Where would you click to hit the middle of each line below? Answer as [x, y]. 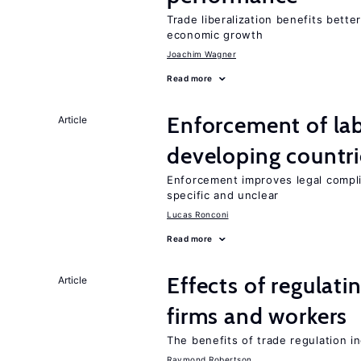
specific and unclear [223, 195]
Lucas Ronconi [198, 214]
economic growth [215, 35]
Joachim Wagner [201, 54]
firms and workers [257, 316]
